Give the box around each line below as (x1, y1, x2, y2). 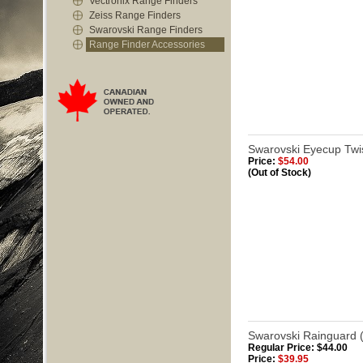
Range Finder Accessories (89, 39, 205, 50)
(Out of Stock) (248, 167, 311, 178)
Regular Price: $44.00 (248, 342, 348, 353)
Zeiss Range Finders (89, 10, 181, 21)
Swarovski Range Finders (89, 24, 203, 36)
